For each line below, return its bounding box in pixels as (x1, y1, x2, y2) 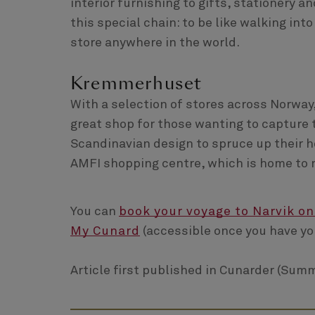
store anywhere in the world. (70, 36, 240, 49)
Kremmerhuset (70, 71, 202, 95)
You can (70, 205, 119, 218)
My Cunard (70, 224, 140, 238)
